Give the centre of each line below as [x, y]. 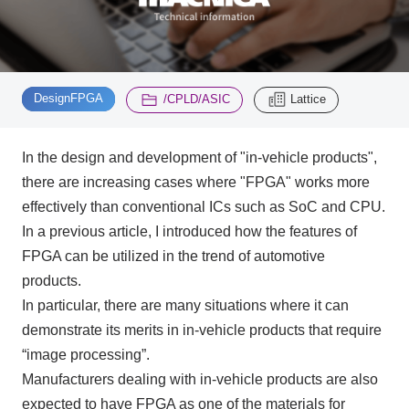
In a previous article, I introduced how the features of [189, 231]
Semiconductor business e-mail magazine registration [225, 189]
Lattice [309, 99]
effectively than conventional [115, 206]
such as [259, 206]
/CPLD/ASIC [196, 99]
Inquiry [153, 51]
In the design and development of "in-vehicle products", [199, 157]
